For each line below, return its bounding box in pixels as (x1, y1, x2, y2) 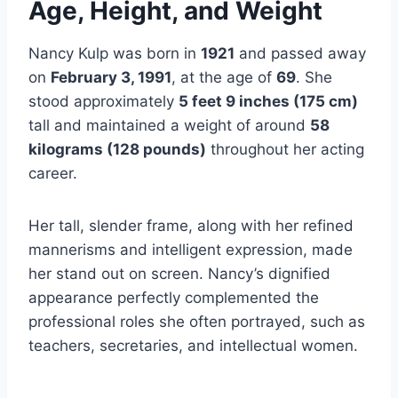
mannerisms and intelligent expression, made (28, 241, 353, 259)
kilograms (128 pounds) (28, 140, 206, 159)
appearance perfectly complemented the (28, 289, 319, 307)
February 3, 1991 (51, 68, 171, 87)
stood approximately (28, 92, 179, 111)
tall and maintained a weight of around (28, 116, 310, 135)
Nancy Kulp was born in (28, 44, 201, 63)
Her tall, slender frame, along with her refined (28, 217, 354, 235)
